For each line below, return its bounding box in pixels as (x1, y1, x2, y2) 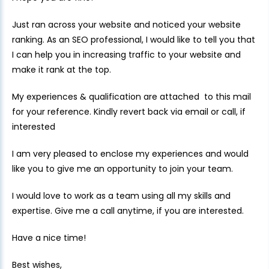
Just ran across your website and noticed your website (12, 19, 241, 31)
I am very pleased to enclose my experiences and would (12, 148, 249, 160)
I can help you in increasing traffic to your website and (12, 49, 241, 61)
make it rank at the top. (12, 64, 111, 76)
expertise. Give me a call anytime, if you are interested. (12, 205, 244, 217)
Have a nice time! (12, 232, 86, 244)
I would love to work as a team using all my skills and (12, 190, 231, 202)
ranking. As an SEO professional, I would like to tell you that (12, 34, 255, 46)
